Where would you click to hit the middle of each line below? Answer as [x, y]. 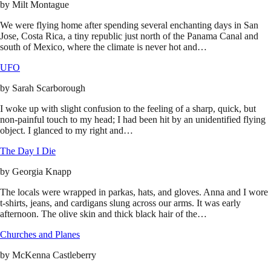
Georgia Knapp [42, 172]
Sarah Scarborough [49, 88]
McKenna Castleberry [54, 255]
